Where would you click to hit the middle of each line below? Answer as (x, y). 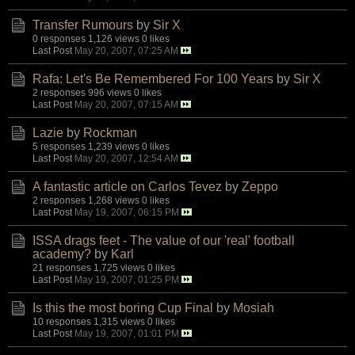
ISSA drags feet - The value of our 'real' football (164, 240)
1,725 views (119, 267)
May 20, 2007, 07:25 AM (126, 50)
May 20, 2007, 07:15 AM (126, 104)
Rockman (110, 132)
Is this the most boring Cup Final (123, 307)
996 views (110, 92)
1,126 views (114, 38)
